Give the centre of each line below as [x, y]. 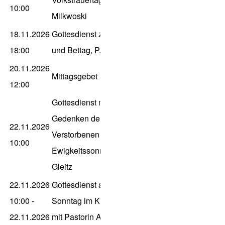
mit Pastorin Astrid [84, 217]
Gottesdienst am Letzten [95, 185]
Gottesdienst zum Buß [91, 34]
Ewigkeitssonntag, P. [89, 151]
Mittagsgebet [75, 76]
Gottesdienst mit [80, 102]
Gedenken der [77, 119]
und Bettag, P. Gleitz [88, 50]
